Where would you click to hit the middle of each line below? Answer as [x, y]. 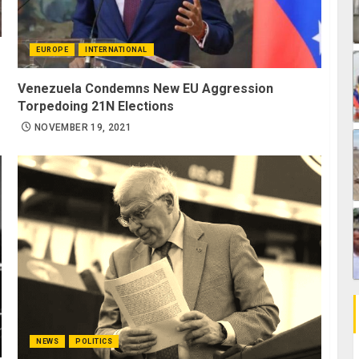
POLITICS [94, 341]
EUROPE [52, 49]
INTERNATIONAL [116, 49]
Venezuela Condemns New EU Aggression [146, 88]
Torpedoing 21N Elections [96, 106]
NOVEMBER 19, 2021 [83, 127]
